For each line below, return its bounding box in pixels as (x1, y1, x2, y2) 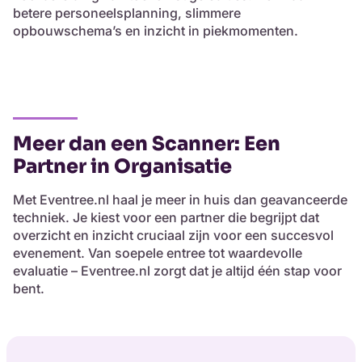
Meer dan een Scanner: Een (13, 132, 280, 157)
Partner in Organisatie (13, 154, 232, 179)
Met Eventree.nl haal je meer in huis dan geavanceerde (13, 192, 347, 208)
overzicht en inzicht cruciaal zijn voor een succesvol (13, 227, 334, 244)
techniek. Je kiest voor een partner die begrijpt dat (13, 209, 319, 226)
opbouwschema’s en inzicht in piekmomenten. (13, 23, 298, 40)
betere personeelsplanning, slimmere (13, 5, 241, 22)
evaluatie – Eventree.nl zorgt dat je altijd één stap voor (13, 263, 342, 280)
